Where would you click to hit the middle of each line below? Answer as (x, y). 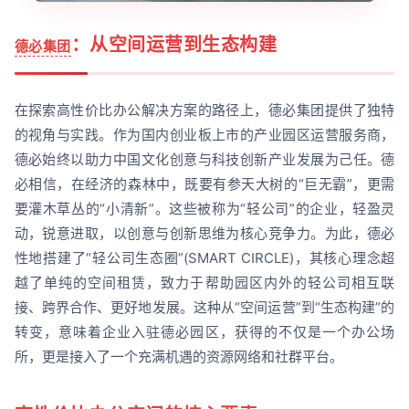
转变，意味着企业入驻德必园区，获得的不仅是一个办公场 (204, 331)
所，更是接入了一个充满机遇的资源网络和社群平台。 (178, 356)
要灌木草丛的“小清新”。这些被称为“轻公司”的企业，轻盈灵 (204, 208)
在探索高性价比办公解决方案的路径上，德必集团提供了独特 (204, 110)
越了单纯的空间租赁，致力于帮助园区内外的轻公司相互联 (204, 282)
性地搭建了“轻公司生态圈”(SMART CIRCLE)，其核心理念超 (204, 257)
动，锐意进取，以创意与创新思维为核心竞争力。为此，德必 (204, 233)
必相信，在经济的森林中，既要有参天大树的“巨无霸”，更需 (204, 184)
